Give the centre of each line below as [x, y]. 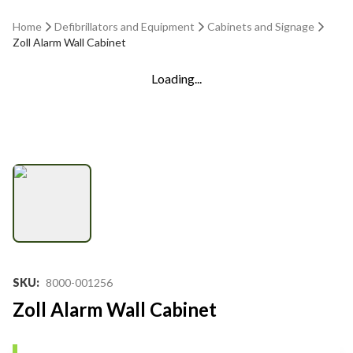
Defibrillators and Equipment [124, 26]
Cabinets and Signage [261, 26]
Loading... [176, 78]
